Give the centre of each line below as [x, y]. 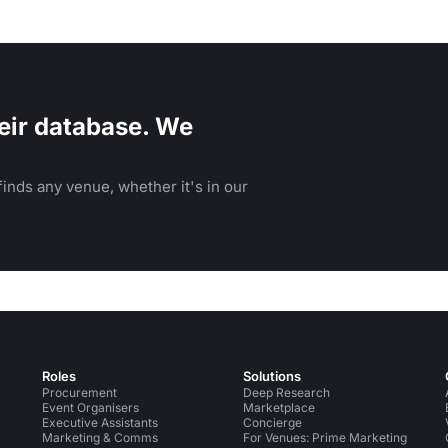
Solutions [272, 376]
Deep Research [287, 392]
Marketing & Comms [99, 437]
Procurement [79, 392]
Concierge [273, 422]
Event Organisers [90, 407]
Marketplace [279, 407]
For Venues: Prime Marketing [325, 437]
